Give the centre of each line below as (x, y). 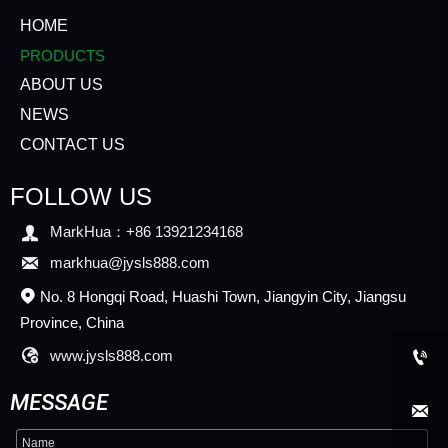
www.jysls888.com (111, 355)
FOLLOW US (81, 196)
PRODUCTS (62, 55)
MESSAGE (59, 402)
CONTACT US (72, 144)
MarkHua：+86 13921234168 (146, 232)
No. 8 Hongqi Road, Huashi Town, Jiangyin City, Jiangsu (223, 296)
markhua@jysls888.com (130, 263)
